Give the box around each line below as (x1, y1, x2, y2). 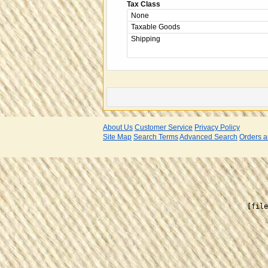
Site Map (103, 132, 132, 141)
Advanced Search (179, 132, 237, 141)
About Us (103, 123, 133, 132)
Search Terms (133, 132, 178, 141)
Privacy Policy (194, 123, 240, 132)
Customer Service (135, 123, 193, 132)
